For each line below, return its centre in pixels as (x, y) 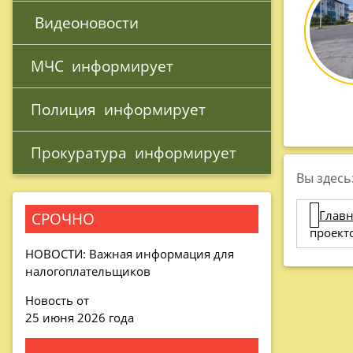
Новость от (57, 300)
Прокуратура (81, 153)
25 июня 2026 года (80, 317)
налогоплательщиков (88, 271)
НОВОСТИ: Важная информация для (130, 253)
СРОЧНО (63, 218)
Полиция (65, 110)
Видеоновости (87, 23)
